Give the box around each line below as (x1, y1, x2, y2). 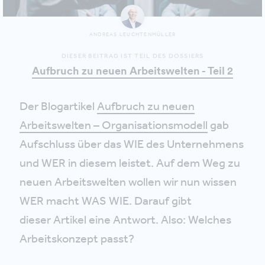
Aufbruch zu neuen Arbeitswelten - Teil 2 (32, 63, 233, 77)
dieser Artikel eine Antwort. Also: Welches (20, 212, 231, 227)
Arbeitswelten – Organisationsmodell (20, 117, 208, 132)
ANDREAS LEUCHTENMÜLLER (89, 31, 176, 37)
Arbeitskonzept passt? (20, 231, 134, 245)
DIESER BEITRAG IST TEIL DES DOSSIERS (61, 51, 204, 60)
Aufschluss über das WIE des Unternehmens (20, 136, 244, 151)
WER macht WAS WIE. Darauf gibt (20, 193, 192, 208)
